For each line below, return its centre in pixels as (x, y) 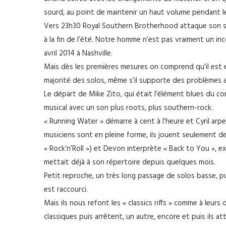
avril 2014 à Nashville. (78, 53)
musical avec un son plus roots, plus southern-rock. (128, 108)
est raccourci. (66, 190)
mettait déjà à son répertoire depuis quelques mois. (130, 162)
